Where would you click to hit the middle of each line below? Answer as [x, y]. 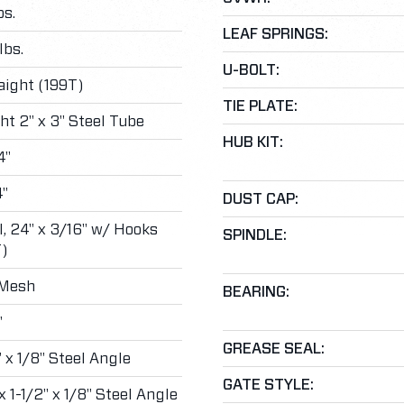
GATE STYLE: [268, 385]
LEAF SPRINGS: [275, 34]
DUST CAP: [260, 199]
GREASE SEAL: [273, 349]
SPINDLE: [254, 235]
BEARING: [256, 292]
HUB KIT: [252, 142]
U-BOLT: [251, 70]
